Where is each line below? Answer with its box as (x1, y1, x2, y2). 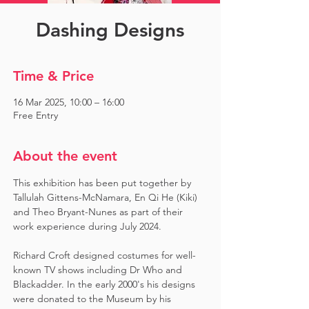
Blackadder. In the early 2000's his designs (13, 278, 198, 290)
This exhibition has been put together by (13, 177, 194, 189)
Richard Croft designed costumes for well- (13, 249, 196, 261)
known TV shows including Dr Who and (13, 263, 185, 276)
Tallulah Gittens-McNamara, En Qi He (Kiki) (13, 191, 200, 203)
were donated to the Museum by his (13, 292, 174, 305)
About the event (13, 148, 117, 164)
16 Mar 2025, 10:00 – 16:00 (13, 96, 124, 108)
